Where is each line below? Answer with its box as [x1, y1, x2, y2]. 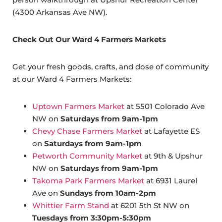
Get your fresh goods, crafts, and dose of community [12, 62, 209, 72]
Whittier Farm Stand [32, 201, 109, 211]
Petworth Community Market [32, 151, 142, 161]
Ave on [32, 188, 60, 198]
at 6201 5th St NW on [109, 201, 189, 211]
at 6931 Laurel [144, 176, 197, 186]
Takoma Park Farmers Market [32, 176, 144, 186]
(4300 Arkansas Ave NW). [12, 7, 107, 17]
